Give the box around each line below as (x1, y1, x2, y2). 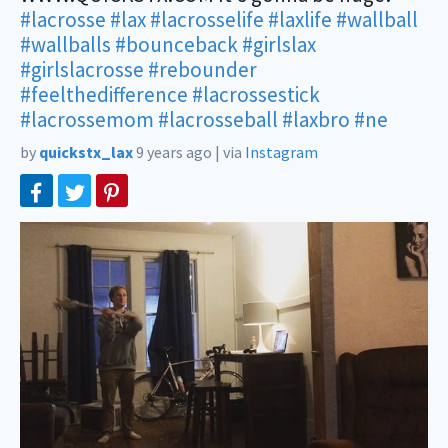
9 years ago (136, 142, 212, 162)
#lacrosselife (150, 6, 264, 33)
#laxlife (268, 6, 332, 33)
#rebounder (148, 56, 257, 83)
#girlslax (242, 31, 316, 58)
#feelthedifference (20, 81, 188, 108)
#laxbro (282, 106, 350, 133)
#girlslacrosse (20, 56, 144, 83)
